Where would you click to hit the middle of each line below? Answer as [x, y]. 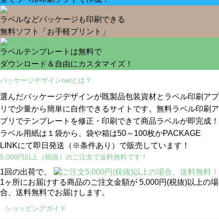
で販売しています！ [154, 145]
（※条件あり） [92, 145]
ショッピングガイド [36, 208]
